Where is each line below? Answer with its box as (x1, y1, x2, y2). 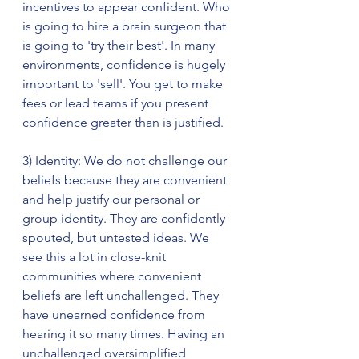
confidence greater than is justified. (22, 114, 227, 130)
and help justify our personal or (22, 191, 203, 207)
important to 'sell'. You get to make (22, 75, 226, 91)
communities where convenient (22, 268, 204, 284)
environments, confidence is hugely (22, 56, 228, 72)
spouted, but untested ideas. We (22, 229, 212, 245)
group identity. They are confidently (22, 210, 228, 226)
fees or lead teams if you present (22, 95, 212, 111)
